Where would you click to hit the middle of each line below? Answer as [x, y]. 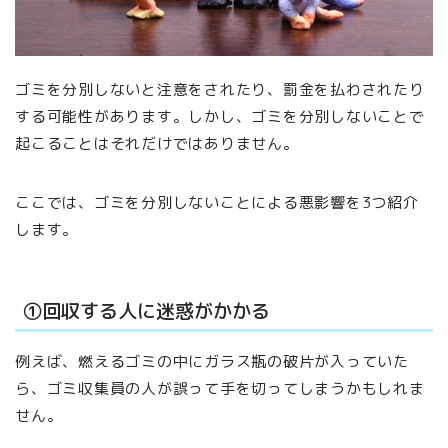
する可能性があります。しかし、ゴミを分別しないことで [220, 116]
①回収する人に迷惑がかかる [146, 311]
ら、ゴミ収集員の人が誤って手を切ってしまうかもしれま [220, 389]
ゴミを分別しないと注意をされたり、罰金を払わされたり [220, 89]
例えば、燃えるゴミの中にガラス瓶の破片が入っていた [212, 362]
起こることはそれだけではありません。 [157, 143]
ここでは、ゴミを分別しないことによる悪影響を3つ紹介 [217, 202]
